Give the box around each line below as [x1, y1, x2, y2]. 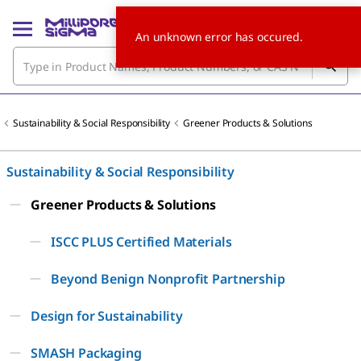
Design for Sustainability [31, 307, 183, 325]
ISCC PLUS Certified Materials [51, 233, 232, 251]
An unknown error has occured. [135, 29, 303, 44]
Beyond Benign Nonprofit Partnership [51, 270, 285, 288]
